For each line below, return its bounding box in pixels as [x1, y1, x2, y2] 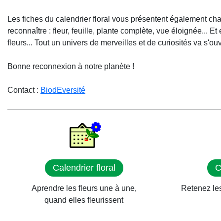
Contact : [7, 86, 40, 94]
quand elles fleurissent [44, 196, 124, 204]
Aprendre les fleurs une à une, [31, 184, 137, 192]
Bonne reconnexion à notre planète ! [7, 62, 134, 71]
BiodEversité [40, 86, 85, 94]
